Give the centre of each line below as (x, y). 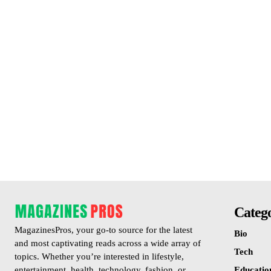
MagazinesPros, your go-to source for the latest (103, 230)
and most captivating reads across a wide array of (108, 243)
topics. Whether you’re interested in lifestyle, (99, 256)
